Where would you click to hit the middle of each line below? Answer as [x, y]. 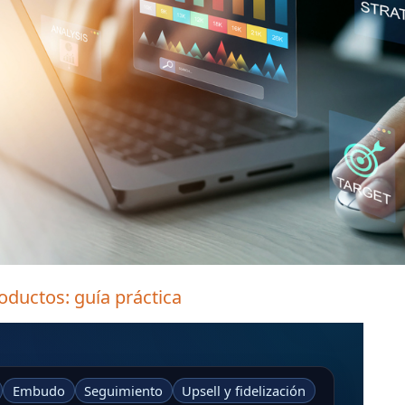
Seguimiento [124, 391]
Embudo [39, 391]
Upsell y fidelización [244, 391]
